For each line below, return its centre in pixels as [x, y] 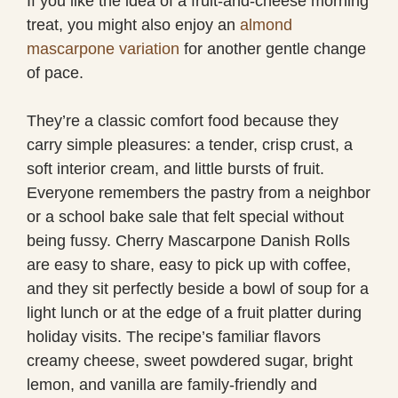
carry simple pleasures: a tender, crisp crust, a [190, 144]
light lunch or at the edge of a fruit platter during [194, 312]
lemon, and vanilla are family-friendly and [172, 384]
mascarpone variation [103, 48]
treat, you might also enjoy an [133, 24]
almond [266, 24]
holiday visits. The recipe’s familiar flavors [174, 336]
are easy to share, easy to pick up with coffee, [189, 264]
